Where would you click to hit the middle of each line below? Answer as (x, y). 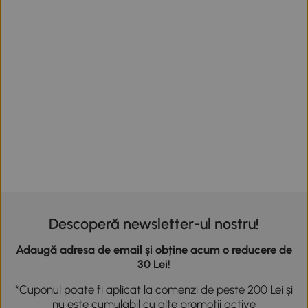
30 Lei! (154, 264)
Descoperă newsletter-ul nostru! (154, 224)
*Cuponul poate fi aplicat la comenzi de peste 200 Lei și (154, 290)
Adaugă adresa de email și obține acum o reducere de (154, 249)
